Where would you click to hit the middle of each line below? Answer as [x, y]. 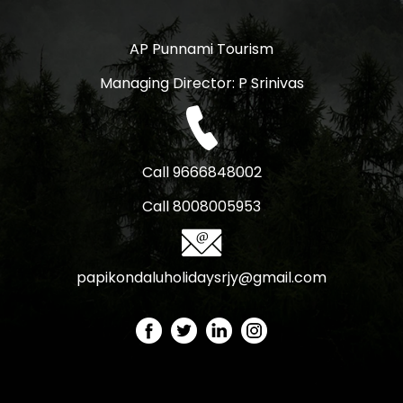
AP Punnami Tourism [201, 49]
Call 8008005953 [201, 207]
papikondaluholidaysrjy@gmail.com [201, 278]
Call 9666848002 [201, 173]
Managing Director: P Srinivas [201, 84]
